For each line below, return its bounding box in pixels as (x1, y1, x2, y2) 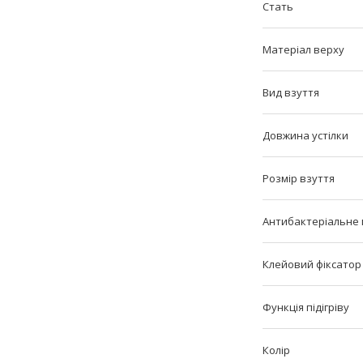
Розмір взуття (263, 171, 335, 186)
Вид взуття (263, 85, 319, 100)
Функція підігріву (263, 300, 349, 315)
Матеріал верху (263, 42, 344, 58)
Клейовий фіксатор (263, 257, 361, 272)
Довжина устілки (263, 128, 348, 143)
